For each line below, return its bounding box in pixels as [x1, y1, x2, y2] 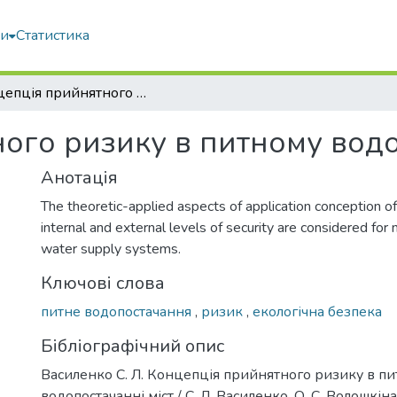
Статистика [16, 26, 90, 45]
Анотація [41, 166, 118, 190]
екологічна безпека [253, 302, 382, 322]
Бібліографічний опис [41, 334, 224, 358]
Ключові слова [41, 271, 165, 295]
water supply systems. [41, 239, 181, 259]
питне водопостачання [41, 302, 195, 322]
